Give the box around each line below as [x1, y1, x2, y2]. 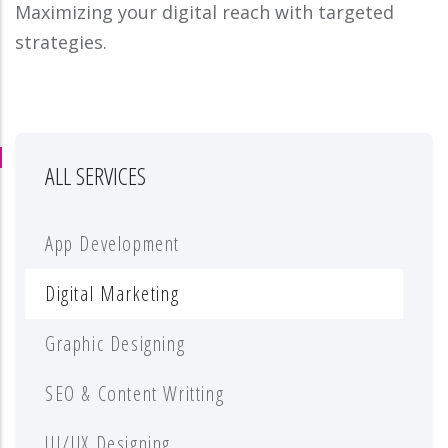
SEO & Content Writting [45, 380, 225, 408]
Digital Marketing [45, 280, 180, 308]
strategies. [15, 30, 107, 55]
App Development [45, 230, 180, 258]
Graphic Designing [45, 330, 186, 358]
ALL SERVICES [45, 159, 146, 193]
